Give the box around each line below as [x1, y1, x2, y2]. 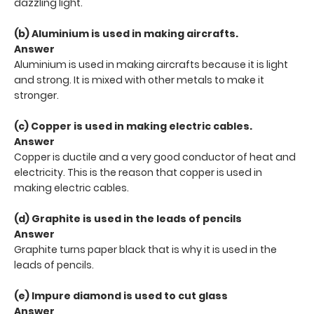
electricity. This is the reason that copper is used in [14, 165, 262, 179]
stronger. [14, 88, 59, 102]
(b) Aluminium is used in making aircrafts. [14, 26, 238, 41]
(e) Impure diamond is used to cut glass [14, 288, 228, 303]
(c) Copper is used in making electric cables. [14, 118, 252, 133]
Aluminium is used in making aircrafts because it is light [14, 57, 288, 71]
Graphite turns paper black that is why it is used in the [14, 242, 277, 257]
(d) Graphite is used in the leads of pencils [14, 211, 242, 226]
